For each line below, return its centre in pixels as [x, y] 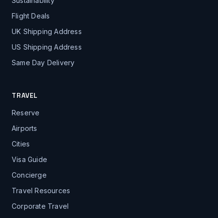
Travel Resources [41, 190]
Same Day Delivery [43, 62]
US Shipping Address [47, 47]
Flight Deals [31, 16]
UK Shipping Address [47, 31]
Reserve [26, 112]
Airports [25, 128]
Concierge [29, 175]
